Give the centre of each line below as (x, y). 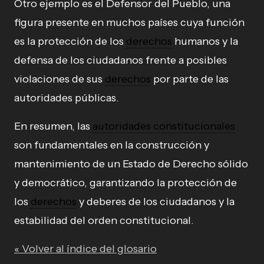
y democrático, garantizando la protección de (126, 183)
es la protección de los (70, 41)
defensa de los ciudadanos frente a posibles (121, 60)
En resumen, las (53, 126)
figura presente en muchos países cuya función (129, 22)
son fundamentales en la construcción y (112, 145)
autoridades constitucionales (164, 126)
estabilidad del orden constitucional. (104, 220)
